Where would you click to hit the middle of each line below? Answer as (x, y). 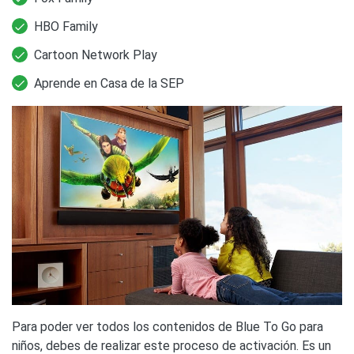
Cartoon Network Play (96, 55)
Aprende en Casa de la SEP (109, 83)
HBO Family (66, 26)
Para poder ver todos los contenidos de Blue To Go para (168, 326)
